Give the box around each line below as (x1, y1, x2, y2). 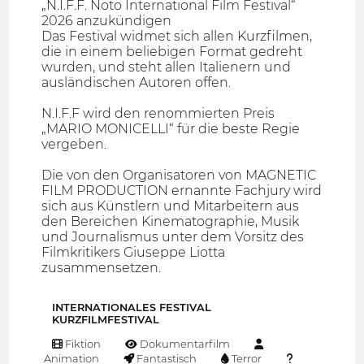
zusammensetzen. (41, 260, 162, 276)
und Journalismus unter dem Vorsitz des (41, 229, 305, 245)
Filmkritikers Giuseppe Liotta (41, 245, 226, 261)
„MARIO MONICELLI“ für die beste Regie (41, 121, 301, 137)
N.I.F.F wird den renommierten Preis (41, 106, 275, 122)
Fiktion (63, 336, 102, 350)
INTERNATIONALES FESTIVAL (52, 301, 211, 314)
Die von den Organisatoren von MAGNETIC (41, 167, 317, 184)
